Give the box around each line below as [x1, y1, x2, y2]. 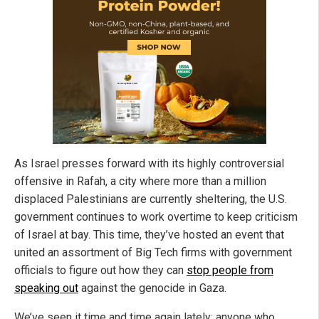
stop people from [187, 263, 273, 278]
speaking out [14, 281, 78, 296]
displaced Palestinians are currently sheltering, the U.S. [14, 192, 287, 206]
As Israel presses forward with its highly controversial [14, 157, 284, 171]
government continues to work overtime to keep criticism [14, 210, 298, 224]
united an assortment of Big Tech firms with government [14, 246, 292, 260]
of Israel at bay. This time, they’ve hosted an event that [14, 228, 284, 242]
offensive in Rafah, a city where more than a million [14, 174, 266, 189]
